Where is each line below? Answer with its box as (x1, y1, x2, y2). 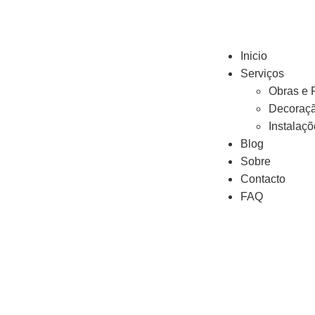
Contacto (240, 173, 285, 185)
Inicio (240, 50, 267, 62)
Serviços (240, 67, 284, 79)
